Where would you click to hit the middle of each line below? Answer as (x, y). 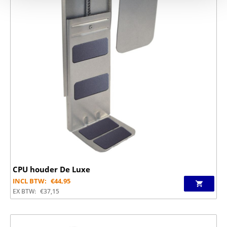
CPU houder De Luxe (51, 169)
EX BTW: (24, 191)
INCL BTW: (30, 181)
